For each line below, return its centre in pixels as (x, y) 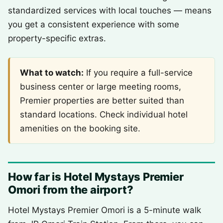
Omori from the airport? (71, 190)
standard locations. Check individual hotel (104, 114)
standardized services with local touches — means (110, 10)
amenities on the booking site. (80, 128)
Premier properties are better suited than (102, 101)
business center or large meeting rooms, (101, 87)
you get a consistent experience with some (94, 24)
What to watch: (52, 73)
